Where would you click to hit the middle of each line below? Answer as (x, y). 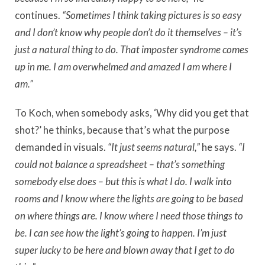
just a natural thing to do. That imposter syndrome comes (132, 49)
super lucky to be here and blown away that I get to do (125, 250)
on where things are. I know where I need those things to (129, 215)
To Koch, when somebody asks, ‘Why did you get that (132, 112)
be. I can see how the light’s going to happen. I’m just (121, 232)
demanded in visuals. (60, 147)
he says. (220, 147)
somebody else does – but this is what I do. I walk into (123, 181)
